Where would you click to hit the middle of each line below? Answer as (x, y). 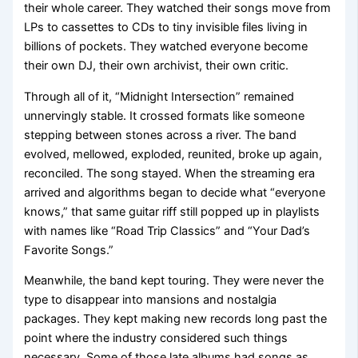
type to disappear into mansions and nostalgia (151, 300)
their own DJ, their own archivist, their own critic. (157, 65)
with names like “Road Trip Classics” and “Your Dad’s (167, 231)
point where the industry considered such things (156, 338)
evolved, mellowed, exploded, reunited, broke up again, (173, 154)
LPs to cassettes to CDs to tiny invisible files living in (166, 27)
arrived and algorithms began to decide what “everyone (175, 192)
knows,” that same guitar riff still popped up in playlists (172, 211)
